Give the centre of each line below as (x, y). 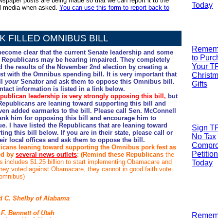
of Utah (44, 213)
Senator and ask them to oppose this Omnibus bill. (97, 82)
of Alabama (52, 198)
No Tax (204, 136)
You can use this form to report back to (114, 8)
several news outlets (46, 154)
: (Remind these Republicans (120, 154)
